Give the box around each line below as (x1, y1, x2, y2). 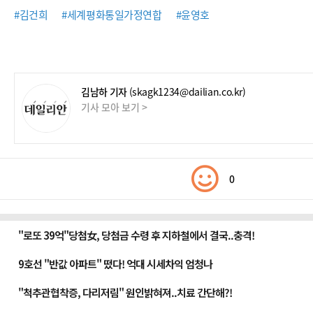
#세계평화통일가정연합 (61, 7, 162, 22)
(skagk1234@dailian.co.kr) (129, 85, 246, 99)
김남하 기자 (81, 85, 127, 99)
